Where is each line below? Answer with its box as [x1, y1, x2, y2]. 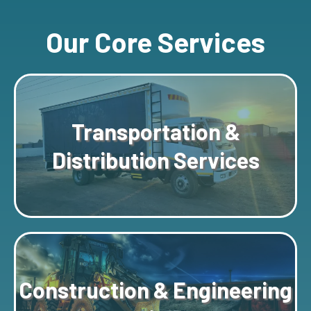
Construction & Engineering [19, 276, 292, 303]
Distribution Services [51, 146, 260, 174]
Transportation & [71, 118, 240, 145]
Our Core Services [46, 25, 265, 59]
